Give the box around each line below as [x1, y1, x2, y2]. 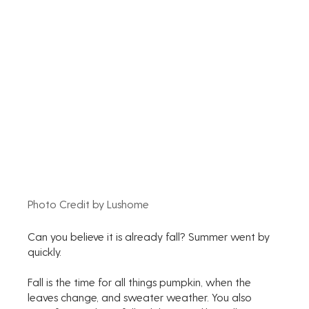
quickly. [28, 244, 65, 258]
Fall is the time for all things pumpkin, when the [28, 275, 255, 288]
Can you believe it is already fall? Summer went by [28, 229, 273, 243]
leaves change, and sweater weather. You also [28, 290, 255, 303]
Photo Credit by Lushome [28, 197, 150, 210]
